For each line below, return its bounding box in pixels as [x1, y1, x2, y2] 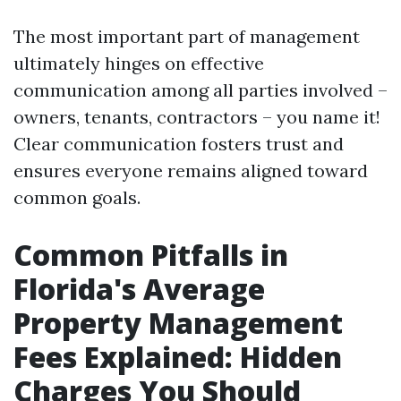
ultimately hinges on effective [13, 52, 264, 74]
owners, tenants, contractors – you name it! [13, 106, 380, 128]
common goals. [13, 186, 141, 209]
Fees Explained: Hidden [13, 337, 342, 376]
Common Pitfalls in [13, 235, 288, 274]
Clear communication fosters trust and [13, 132, 344, 155]
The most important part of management [13, 25, 360, 47]
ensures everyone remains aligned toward [13, 159, 368, 182]
